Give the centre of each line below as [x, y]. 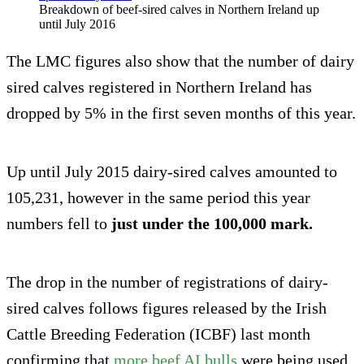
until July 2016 [77, 24]
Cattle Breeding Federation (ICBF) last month [158, 334]
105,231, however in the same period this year [158, 198]
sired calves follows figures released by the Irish [167, 308]
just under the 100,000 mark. [214, 224]
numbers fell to [59, 224]
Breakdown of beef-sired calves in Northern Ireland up [179, 10]
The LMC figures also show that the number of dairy [180, 61]
